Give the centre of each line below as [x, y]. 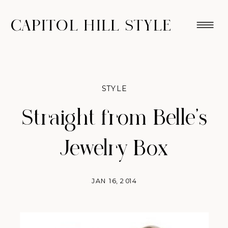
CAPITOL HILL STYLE [91, 26]
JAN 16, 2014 [115, 181]
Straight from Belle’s [115, 118]
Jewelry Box [115, 149]
